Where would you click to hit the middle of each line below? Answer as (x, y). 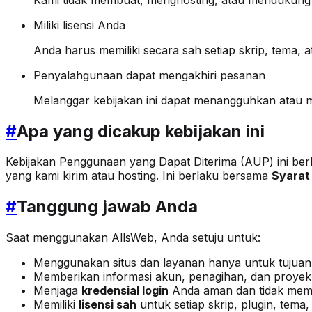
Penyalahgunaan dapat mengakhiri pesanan (149, 75)
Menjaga (57, 291)
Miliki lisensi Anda (79, 25)
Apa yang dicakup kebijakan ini (141, 131)
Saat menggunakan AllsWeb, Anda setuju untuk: (133, 238)
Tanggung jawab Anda (107, 207)
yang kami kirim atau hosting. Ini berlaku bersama (139, 176)
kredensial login (125, 291)
